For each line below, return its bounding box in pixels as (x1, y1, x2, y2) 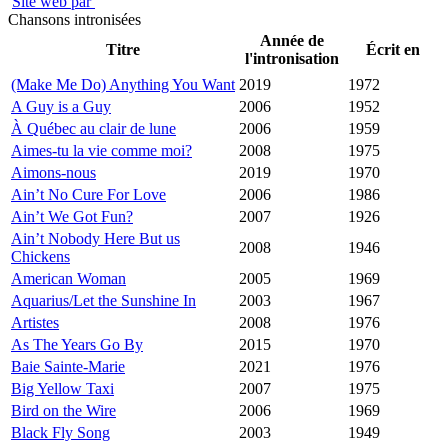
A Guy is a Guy (11, 98, 111, 116)
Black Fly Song (11, 424, 110, 442)
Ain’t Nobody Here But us (11, 230, 180, 248)
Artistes (11, 314, 59, 332)
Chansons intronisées (8, 11, 141, 29)
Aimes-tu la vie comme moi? (11, 142, 192, 160)
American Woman (11, 270, 126, 288)
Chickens (11, 248, 70, 266)
